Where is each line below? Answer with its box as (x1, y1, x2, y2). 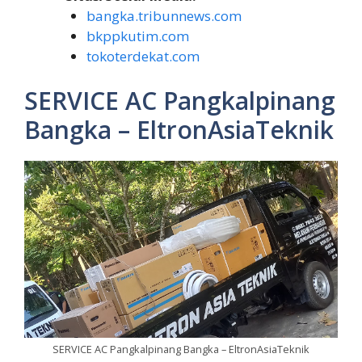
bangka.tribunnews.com (86, 6, 242, 25)
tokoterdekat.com (86, 46, 200, 65)
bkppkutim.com (86, 26, 189, 45)
